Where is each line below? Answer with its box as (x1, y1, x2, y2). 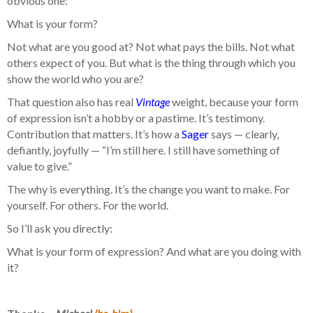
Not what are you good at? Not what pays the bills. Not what (7, 40, 295, 54)
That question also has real (7, 95, 136, 109)
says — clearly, (209, 127, 279, 141)
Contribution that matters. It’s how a (7, 127, 182, 141)
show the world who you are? (7, 72, 144, 86)
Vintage (136, 95, 170, 109)
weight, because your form (172, 95, 298, 109)
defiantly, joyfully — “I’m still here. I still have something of (7, 143, 280, 157)
